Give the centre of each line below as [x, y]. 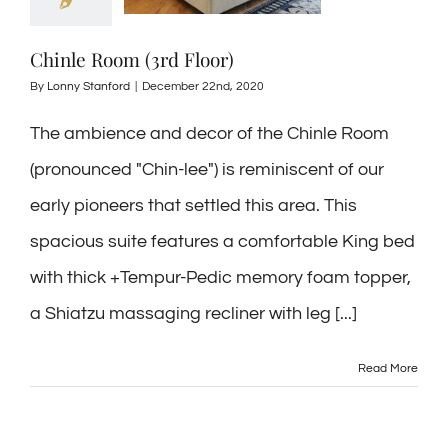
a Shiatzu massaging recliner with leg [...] [193, 313]
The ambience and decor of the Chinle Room [209, 133]
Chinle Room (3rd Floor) [132, 59]
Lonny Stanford [88, 86]
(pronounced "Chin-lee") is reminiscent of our [207, 169]
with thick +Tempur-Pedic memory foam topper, [220, 277]
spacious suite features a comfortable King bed [222, 241]
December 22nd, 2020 [203, 86]
